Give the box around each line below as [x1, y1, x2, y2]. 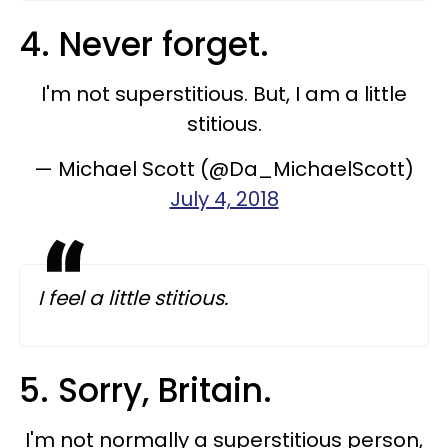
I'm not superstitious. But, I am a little [41, 79, 407, 108]
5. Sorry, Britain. [19, 366, 281, 414]
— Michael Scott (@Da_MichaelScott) [34, 154, 414, 183]
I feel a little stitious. [38, 283, 233, 312]
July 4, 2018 [169, 184, 279, 213]
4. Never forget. [19, 20, 278, 68]
